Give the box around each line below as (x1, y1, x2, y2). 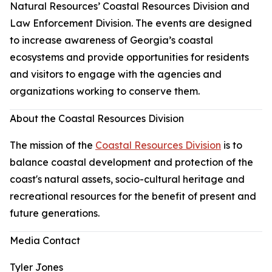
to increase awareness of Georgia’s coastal (10, 34, 213, 46)
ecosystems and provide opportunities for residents (10, 51, 249, 63)
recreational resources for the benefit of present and (10, 190, 256, 202)
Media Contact (10, 234, 80, 246)
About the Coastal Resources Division (10, 112, 184, 124)
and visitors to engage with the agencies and (10, 68, 222, 80)
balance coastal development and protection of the (10, 156, 253, 168)
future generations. (10, 207, 100, 219)
